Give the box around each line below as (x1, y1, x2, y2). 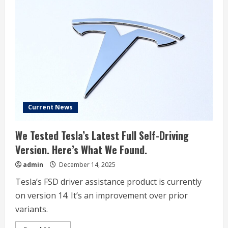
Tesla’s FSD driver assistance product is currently (15, 176, 202, 187)
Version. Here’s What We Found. (15, 142, 147, 157)
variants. (15, 204, 48, 215)
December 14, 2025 (58, 160, 116, 169)
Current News (28, 103, 73, 111)
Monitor (62, 23, 91, 33)
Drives (62, 2, 85, 11)
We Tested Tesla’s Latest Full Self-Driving (15, 128, 189, 143)
